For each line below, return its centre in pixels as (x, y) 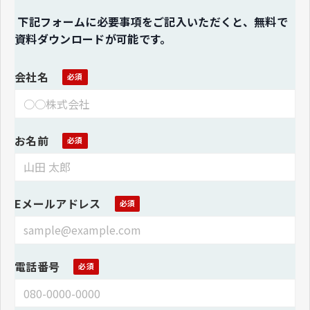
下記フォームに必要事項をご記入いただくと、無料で (153, 22)
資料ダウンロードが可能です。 (93, 39)
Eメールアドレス (58, 203)
